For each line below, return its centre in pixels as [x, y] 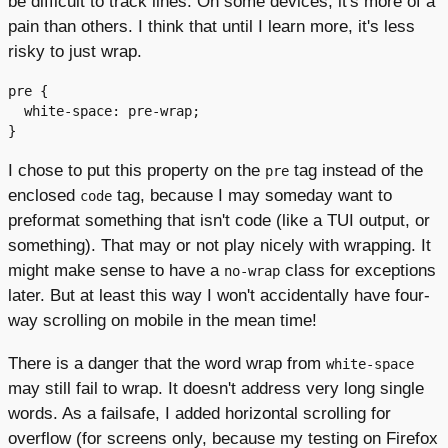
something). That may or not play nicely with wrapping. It [219, 245]
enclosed [44, 195]
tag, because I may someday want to [252, 195]
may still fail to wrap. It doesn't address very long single [216, 387]
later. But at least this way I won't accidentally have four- [219, 295]
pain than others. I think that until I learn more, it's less [211, 26]
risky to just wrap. [75, 51]
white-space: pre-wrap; [16, 111]
